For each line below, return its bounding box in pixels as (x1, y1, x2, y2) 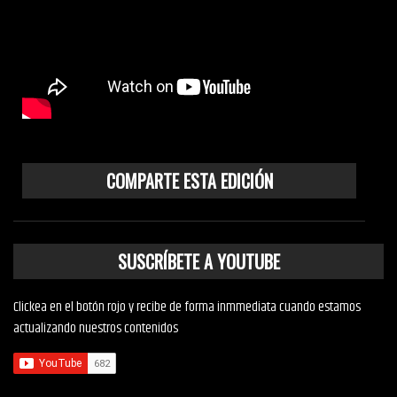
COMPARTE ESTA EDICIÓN (105, 167, 273, 195)
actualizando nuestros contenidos (13, 317, 178, 339)
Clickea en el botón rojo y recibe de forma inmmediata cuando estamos (13, 296, 361, 318)
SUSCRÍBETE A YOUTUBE (117, 248, 280, 275)
